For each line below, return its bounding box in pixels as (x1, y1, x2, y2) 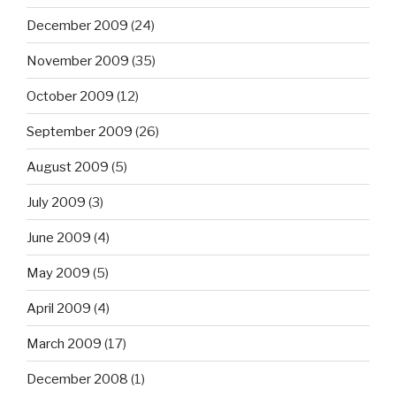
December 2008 (27, 370, 128, 387)
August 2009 (27, 158, 109, 175)
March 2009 (27, 335, 102, 352)
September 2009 (27, 123, 133, 140)
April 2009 (27, 300, 91, 316)
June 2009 (27, 229, 91, 246)
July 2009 (27, 194, 86, 210)
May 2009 (27, 264, 90, 281)
